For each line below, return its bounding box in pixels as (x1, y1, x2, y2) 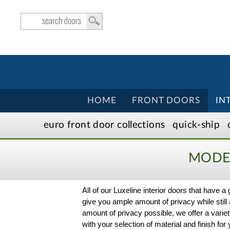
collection (114, 120, 161, 130)
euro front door (44, 120, 114, 130)
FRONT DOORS (132, 95, 200, 105)
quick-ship (172, 120, 220, 130)
